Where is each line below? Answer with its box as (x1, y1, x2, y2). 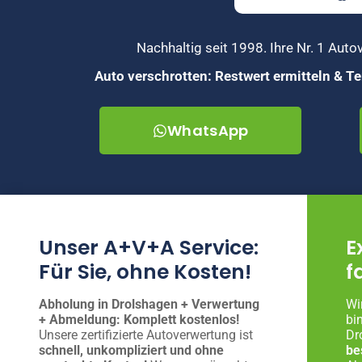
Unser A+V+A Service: (39, 234, 259, 263)
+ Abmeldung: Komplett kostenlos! (39, 312, 239, 328)
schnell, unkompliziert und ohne (39, 343, 224, 359)
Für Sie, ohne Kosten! (39, 258, 251, 287)
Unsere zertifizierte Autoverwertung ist (39, 327, 253, 343)
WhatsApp (167, 120, 249, 141)
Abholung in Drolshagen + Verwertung (39, 297, 259, 313)
